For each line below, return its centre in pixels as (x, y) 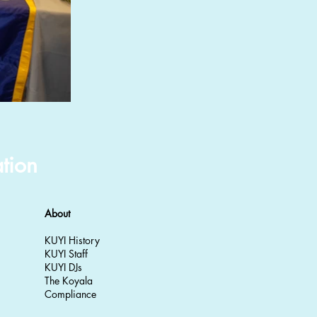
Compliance (70, 294)
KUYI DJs (63, 267)
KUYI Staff (66, 254)
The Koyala (69, 281)
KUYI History (72, 240)
